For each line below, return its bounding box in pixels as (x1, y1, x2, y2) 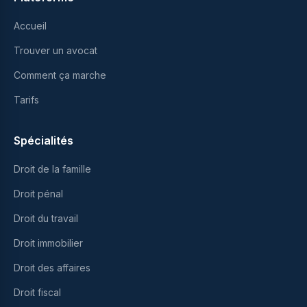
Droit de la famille (14, 164, 91, 175)
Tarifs (14, 95, 39, 106)
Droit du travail (14, 213, 78, 224)
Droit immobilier (14, 238, 83, 249)
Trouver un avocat (14, 45, 97, 56)
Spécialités (14, 134, 73, 147)
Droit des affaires (14, 262, 90, 273)
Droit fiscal (14, 287, 61, 298)
